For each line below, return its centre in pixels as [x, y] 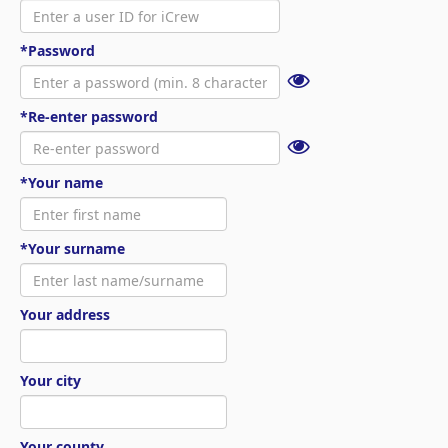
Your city [50, 380]
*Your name [61, 182]
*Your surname [72, 248]
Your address [65, 314]
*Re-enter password [89, 116]
